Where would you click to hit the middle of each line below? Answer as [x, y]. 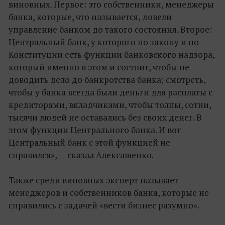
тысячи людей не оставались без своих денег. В [105, 117]
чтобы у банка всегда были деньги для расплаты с [110, 92]
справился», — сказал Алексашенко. [81, 155]
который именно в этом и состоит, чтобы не [99, 67]
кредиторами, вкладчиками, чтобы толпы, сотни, [110, 104]
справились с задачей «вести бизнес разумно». [104, 205]
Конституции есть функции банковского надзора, [111, 54]
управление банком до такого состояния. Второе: [110, 29]
